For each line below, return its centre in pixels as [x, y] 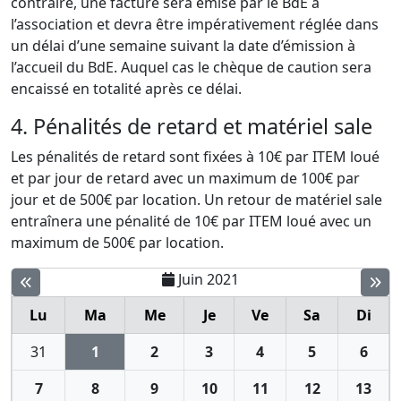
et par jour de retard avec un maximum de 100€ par [185, 179]
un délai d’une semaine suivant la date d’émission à [183, 46]
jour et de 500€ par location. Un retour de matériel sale [196, 200]
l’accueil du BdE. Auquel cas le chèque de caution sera [191, 68]
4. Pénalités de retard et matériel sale [192, 127]
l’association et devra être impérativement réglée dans [195, 25]
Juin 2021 [209, 280]
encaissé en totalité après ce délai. [126, 89]
